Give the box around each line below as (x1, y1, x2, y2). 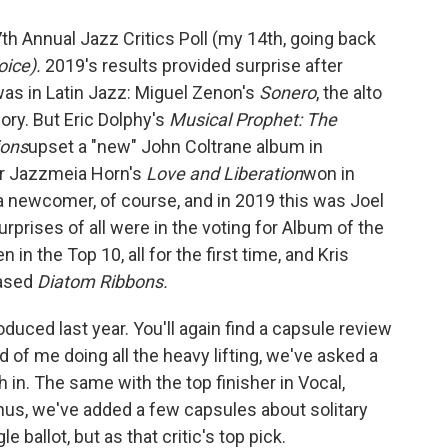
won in (303, 163, 355, 185)
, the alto (316, 82, 382, 104)
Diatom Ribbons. (37, 271, 168, 293)
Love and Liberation (146, 163, 303, 185)
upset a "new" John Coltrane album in (28, 136, 323, 158)
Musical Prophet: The (169, 109, 337, 131)
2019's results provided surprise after (41, 55, 343, 77)
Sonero (259, 82, 316, 104)
